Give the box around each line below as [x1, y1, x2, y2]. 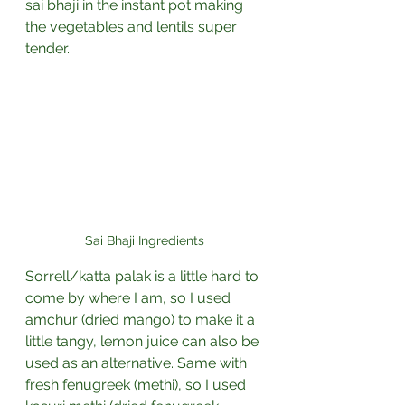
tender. [25, 40, 73, 58]
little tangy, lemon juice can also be [25, 333, 262, 351]
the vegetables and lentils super [25, 18, 240, 36]
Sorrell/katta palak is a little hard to [25, 268, 262, 286]
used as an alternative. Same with [25, 354, 250, 372]
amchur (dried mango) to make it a [25, 311, 259, 329]
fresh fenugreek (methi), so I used [25, 376, 250, 394]
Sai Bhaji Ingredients [85, 233, 204, 249]
